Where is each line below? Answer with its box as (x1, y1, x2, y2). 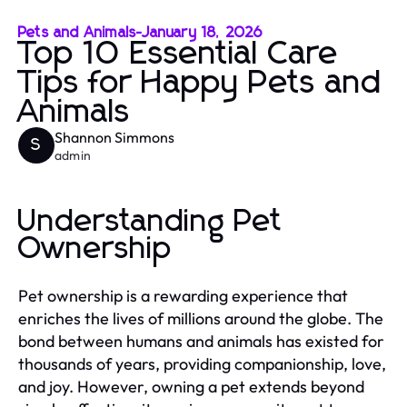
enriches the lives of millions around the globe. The (18, 307, 383, 329)
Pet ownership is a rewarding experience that (18, 284, 348, 306)
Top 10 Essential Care (18, 37, 339, 71)
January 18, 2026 (143, 25, 263, 40)
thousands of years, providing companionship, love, (18, 352, 386, 374)
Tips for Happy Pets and (18, 66, 382, 100)
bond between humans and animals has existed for (18, 330, 384, 352)
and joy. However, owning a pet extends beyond (18, 375, 364, 397)
